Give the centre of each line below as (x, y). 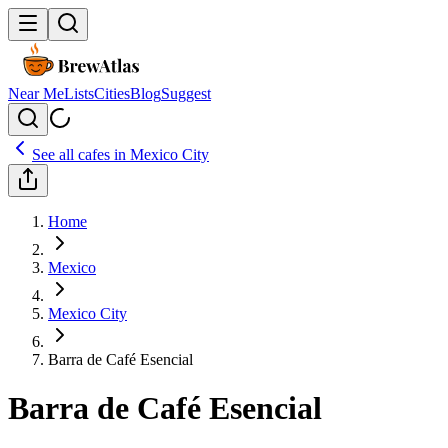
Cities (112, 93)
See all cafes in (81, 154)
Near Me (36, 93)
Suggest (186, 93)
